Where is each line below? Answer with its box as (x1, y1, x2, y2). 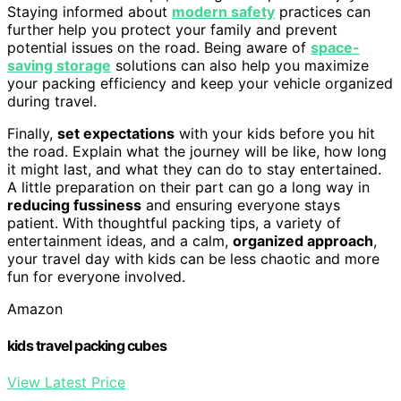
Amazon (7, 299, 63, 318)
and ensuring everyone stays (141, 195, 340, 214)
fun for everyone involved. (7, 267, 185, 286)
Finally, (7, 124, 57, 142)
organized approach (233, 231, 373, 250)
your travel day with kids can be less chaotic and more (7, 249, 380, 268)
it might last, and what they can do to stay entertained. (7, 159, 381, 178)
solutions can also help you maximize (111, 55, 369, 74)
